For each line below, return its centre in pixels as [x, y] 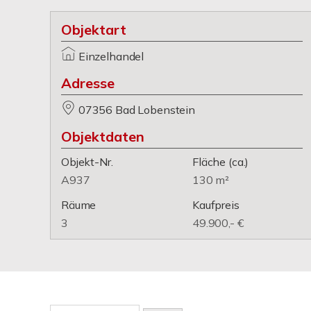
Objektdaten [103, 136]
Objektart [94, 30]
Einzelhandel [111, 56]
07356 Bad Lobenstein [136, 110]
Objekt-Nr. [87, 162]
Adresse [88, 83]
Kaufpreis [216, 205]
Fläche [209, 162]
